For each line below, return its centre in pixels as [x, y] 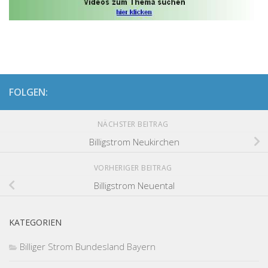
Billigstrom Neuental [134, 186]
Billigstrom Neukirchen [134, 142]
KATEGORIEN [35, 222]
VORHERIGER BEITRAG [134, 167]
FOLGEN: [28, 92]
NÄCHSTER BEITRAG [134, 124]
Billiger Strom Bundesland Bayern [88, 246]
